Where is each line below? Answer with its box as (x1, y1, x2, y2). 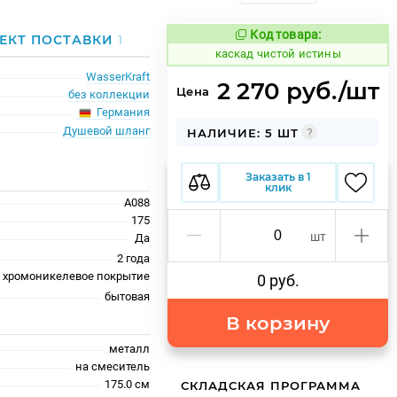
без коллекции (68, 88, 151, 101)
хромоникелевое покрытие (3, 269, 151, 283)
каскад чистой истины (214, 47, 341, 60)
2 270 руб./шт (217, 77, 380, 105)
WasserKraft (86, 70, 151, 83)
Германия (94, 105, 151, 119)
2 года (117, 251, 151, 265)
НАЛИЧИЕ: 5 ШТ (187, 125, 300, 140)
